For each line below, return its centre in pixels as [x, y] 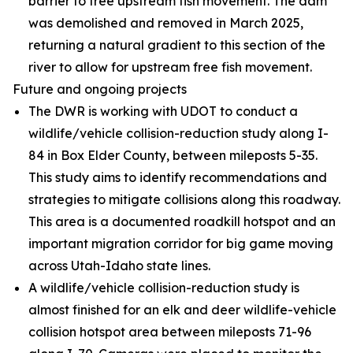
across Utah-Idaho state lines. [119, 266]
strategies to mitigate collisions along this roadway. [184, 199]
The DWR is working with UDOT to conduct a [163, 111]
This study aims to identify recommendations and [178, 177]
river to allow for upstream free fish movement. [170, 67]
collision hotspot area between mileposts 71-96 [170, 332]
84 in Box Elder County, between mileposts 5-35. [173, 155]
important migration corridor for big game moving [181, 243]
